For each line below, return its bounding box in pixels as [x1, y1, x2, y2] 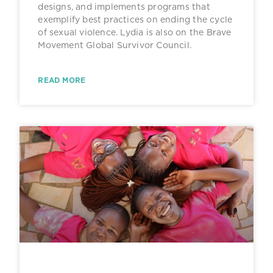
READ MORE [38, 74, 86, 85]
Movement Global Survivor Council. [38, 38, 191, 51]
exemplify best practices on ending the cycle [38, 13, 233, 26]
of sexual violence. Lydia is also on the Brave [38, 26, 232, 38]
